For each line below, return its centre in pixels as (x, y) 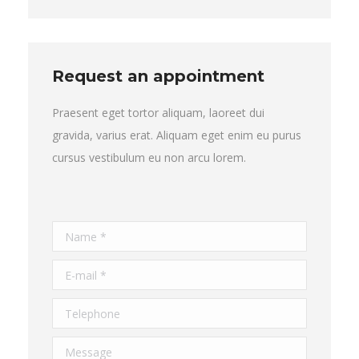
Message (76, 348)
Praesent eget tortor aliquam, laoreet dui (158, 113)
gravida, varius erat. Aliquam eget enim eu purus (177, 135)
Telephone (80, 309)
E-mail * (73, 271)
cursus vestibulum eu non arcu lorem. (149, 158)
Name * (73, 232)
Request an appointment (158, 77)
